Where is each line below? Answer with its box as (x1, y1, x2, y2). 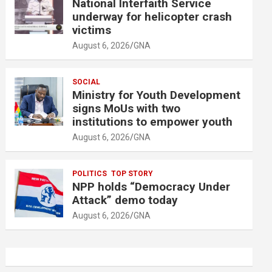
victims (72, 22, 112, 37)
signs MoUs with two (72, 101, 181, 115)
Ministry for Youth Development (72, 87, 241, 102)
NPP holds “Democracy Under (72, 179, 231, 194)
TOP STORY (111, 169, 154, 178)
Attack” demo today (72, 192, 178, 207)
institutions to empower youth (72, 114, 236, 129)
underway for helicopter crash (72, 9, 233, 24)
